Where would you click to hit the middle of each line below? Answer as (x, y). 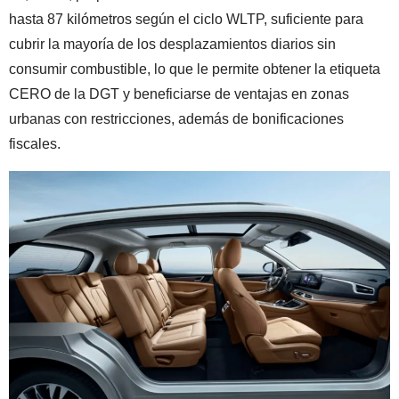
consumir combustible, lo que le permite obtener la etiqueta (195, 69)
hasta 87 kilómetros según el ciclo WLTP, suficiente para (186, 19)
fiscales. (35, 143)
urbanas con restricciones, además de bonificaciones (176, 118)
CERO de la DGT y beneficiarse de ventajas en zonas (179, 94)
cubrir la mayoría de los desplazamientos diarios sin (172, 44)
